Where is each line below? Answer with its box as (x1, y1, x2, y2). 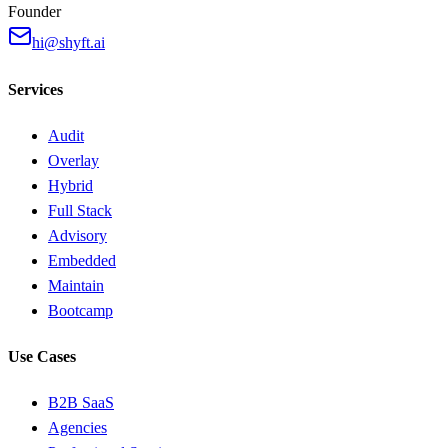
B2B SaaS (48, 394, 114, 412)
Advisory (48, 226, 107, 244)
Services (8, 80, 63, 98)
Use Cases (8, 348, 76, 366)
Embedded (48, 251, 116, 269)
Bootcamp (48, 301, 113, 319)
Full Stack (48, 201, 112, 219)
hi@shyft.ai (32, 34, 105, 52)
